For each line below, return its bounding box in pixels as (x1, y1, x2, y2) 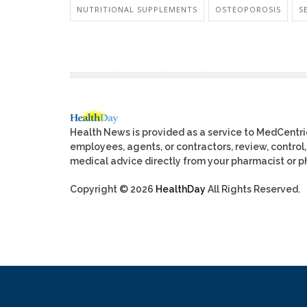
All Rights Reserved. (206, 184, 300, 195)
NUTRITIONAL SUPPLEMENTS (77, 3, 197, 14)
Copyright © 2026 (70, 184, 156, 195)
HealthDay (156, 184, 206, 195)
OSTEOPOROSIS (215, 3, 281, 14)
